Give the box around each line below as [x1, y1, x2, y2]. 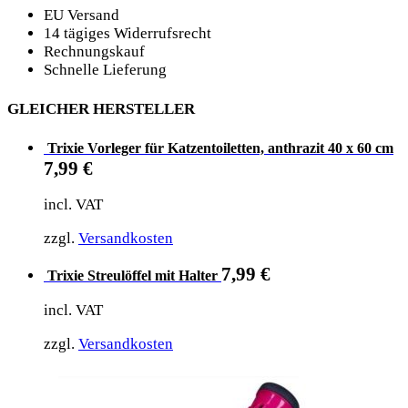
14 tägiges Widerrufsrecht [44, 25, 211, 43]
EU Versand [44, 6, 119, 25]
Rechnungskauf [44, 43, 145, 61]
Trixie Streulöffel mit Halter [47, 267, 218, 283]
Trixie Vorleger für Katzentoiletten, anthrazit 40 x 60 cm [47, 139, 393, 156]
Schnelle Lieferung [44, 61, 167, 79]
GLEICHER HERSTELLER [7, 100, 195, 118]
